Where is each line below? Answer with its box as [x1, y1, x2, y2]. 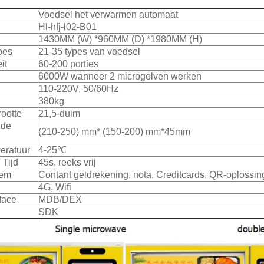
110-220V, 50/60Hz [38, 84, 118, 94]
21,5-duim [38, 108, 80, 118]
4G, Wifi [38, 182, 71, 192]
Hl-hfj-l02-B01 [38, 22, 97, 32]
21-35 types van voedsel [38, 47, 140, 57]
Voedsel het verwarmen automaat [38, 9, 178, 19]
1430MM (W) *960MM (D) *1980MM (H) [38, 34, 202, 44]
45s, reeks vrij [38, 157, 96, 167]
